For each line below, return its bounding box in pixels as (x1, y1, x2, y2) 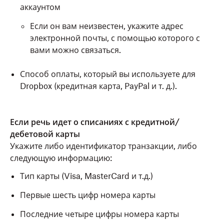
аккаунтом (20, 2, 60, 12)
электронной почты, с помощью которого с (30, 33, 200, 43)
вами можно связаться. (30, 45, 121, 55)
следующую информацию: (10, 153, 112, 163)
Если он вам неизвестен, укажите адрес (30, 21, 183, 31)
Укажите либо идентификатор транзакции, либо (10, 141, 197, 151)
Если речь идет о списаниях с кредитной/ (10, 117, 179, 127)
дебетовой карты (10, 129, 80, 139)
